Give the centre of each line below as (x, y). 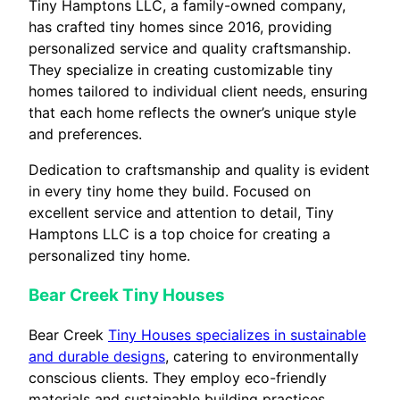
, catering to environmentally (262, 357)
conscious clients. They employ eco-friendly (178, 378)
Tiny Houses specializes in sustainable (237, 335)
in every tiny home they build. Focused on (170, 192)
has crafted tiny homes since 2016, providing (180, 27)
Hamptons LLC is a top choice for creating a (179, 234)
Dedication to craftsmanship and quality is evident (199, 170)
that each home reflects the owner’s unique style (192, 113)
